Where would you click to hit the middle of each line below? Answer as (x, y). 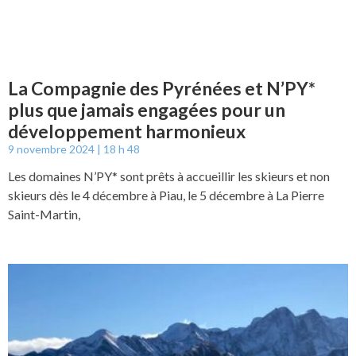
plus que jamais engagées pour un (147, 110)
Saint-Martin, (44, 215)
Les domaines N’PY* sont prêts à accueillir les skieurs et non (169, 176)
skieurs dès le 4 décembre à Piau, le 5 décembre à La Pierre (166, 195)
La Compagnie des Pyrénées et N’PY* (162, 89)
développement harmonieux (127, 132)
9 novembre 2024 (52, 149)
